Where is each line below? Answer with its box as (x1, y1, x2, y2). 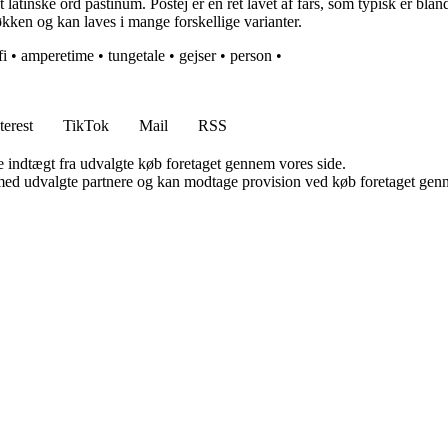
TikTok (63, 117, 109, 135)
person (230, 47, 272, 65)
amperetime (21, 47, 94, 65)
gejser (179, 47, 216, 65)
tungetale (108, 47, 165, 65)
